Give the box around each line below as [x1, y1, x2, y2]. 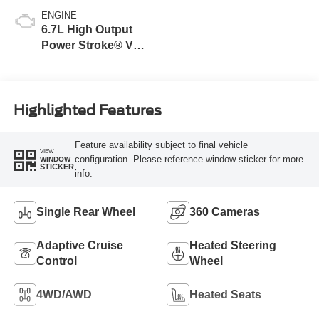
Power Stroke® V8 [41, 38, 140, 51]
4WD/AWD [36, 288, 92, 300]
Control [36, 254, 77, 267]
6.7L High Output [41, 23, 132, 36]
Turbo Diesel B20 [41, 54, 134, 67]
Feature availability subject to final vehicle [74, 139, 248, 150]
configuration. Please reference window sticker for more [74, 153, 303, 164]
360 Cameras [189, 205, 260, 218]
